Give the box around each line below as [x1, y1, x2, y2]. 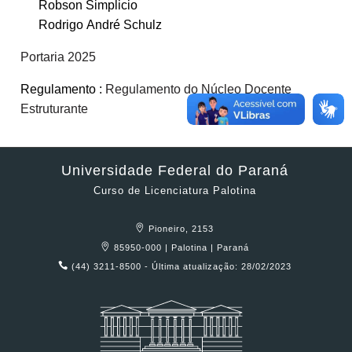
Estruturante [20, 101, 88, 115]
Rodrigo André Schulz [38, 17, 163, 31]
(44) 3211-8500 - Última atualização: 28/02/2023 [71, 262, 295, 272]
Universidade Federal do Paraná [60, 163, 288, 179]
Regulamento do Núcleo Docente [105, 82, 291, 96]
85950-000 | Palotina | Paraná [113, 243, 252, 253]
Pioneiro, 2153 [148, 224, 217, 234]
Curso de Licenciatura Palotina [93, 185, 256, 197]
